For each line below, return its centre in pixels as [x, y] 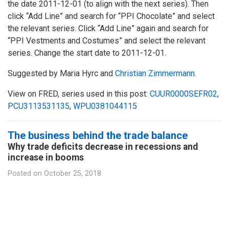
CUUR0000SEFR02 [184, 94]
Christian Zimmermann [155, 73]
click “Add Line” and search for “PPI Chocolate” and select [111, 16]
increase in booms [46, 157]
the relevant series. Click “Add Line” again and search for [108, 28]
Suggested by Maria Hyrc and [61, 73]
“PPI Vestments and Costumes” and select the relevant [107, 40]
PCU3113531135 [39, 106]
